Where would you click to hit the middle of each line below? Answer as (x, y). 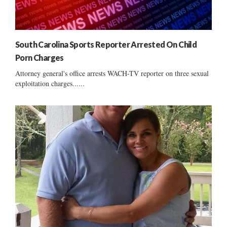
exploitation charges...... (50, 83)
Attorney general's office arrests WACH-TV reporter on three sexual (112, 73)
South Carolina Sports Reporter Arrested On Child (106, 44)
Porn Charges (40, 57)
